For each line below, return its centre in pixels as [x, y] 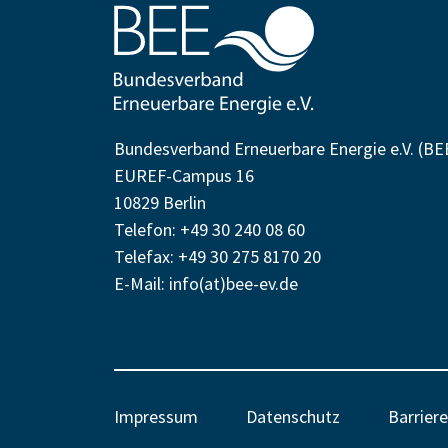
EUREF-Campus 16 [184, 175]
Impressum [156, 416]
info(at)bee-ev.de [233, 283]
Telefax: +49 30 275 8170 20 [217, 256]
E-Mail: [141, 283]
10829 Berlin [160, 202]
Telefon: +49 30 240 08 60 [209, 229]
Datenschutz [293, 416]
